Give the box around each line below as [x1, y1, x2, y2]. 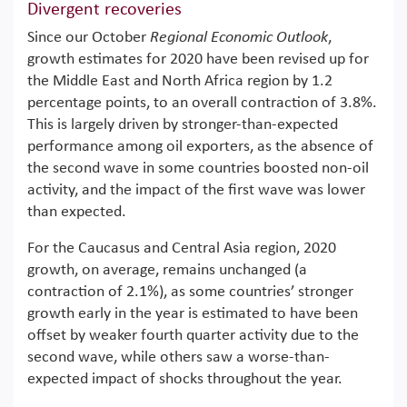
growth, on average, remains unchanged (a [27, 262, 307, 280]
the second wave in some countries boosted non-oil [27, 160, 369, 178]
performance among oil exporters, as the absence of [27, 138, 373, 156]
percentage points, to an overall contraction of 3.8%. [27, 94, 377, 113]
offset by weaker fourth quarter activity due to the [27, 327, 359, 345]
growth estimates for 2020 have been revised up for [27, 51, 369, 69]
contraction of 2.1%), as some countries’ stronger [27, 283, 353, 302]
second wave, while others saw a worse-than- [27, 349, 330, 367]
